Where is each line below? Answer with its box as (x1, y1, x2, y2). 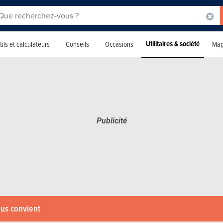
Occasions (105, 38, 133, 49)
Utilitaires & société (146, 38, 200, 49)
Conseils (66, 38, 89, 49)
